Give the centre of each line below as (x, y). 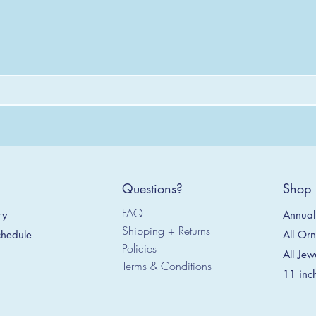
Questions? (153, 188)
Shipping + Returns (166, 230)
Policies (140, 248)
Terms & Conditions (167, 266)
